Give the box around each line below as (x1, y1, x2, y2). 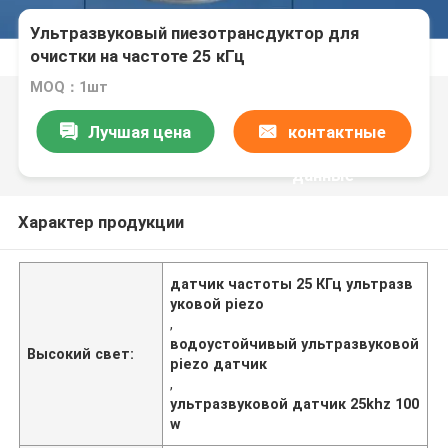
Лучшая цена (87, 121, 191, 142)
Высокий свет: (27, 345, 135, 362)
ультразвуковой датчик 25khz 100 (170, 395, 420, 412)
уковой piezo (170, 295, 265, 312)
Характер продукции (17, 211, 184, 232)
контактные (287, 121, 386, 142)
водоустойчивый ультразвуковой (170, 335, 420, 352)
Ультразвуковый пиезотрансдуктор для (30, 23, 360, 44)
